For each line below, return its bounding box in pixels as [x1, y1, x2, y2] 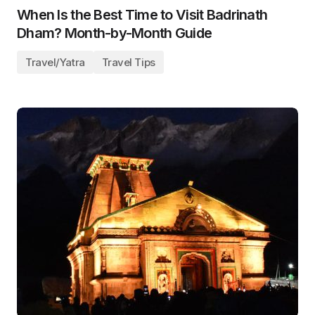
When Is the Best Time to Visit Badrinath [17, 6, 268, 23]
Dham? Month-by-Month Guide [17, 25, 212, 41]
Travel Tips [101, 56, 155, 69]
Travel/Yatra [25, 56, 85, 69]
